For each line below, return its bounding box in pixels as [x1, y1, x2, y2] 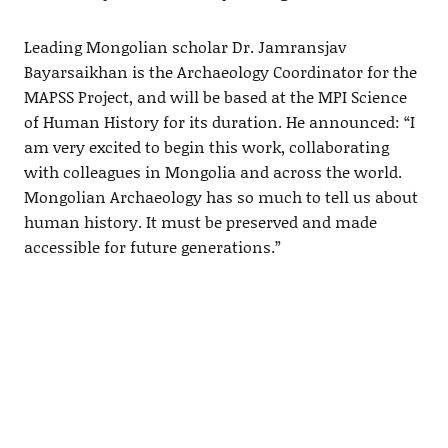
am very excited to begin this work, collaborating [23, 134, 389, 158]
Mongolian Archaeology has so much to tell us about [23, 184, 418, 208]
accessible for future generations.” [23, 234, 281, 258]
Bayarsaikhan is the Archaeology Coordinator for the [23, 59, 417, 83]
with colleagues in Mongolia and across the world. [23, 159, 402, 183]
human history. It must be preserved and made [23, 209, 377, 233]
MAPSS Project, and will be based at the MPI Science [23, 84, 407, 108]
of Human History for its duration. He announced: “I [23, 109, 415, 133]
